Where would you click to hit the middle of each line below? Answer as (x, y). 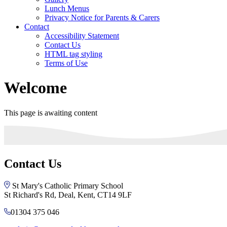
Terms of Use (66, 63)
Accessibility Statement (82, 35)
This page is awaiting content (51, 112)
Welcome (35, 88)
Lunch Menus (67, 8)
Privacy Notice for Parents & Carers (102, 17)
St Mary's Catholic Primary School (68, 185)
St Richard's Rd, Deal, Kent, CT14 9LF (68, 195)
